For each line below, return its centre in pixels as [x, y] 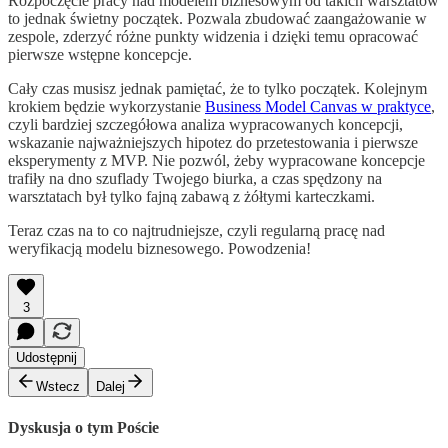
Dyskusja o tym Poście [83, 427]
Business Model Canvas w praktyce [318, 107]
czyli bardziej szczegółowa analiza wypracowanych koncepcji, [205, 125]
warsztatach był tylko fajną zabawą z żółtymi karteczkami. [191, 197]
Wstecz [58, 387]
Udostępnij [46, 358]
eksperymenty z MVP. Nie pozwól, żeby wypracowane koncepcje [216, 161]
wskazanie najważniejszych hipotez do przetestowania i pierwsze [213, 143]
